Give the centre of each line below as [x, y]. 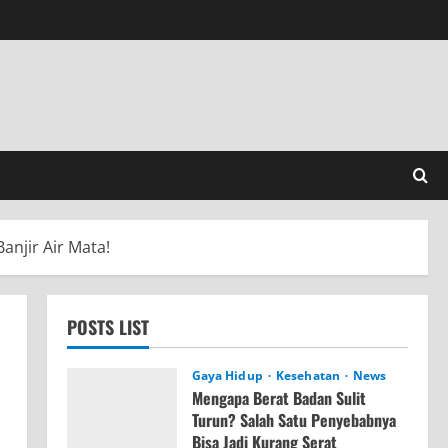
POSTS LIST [107, 327]
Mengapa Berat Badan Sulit [278, 398]
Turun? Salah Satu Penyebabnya [293, 420]
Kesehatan [310, 376]
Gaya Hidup [228, 376]
